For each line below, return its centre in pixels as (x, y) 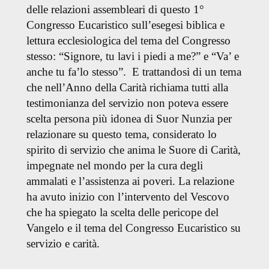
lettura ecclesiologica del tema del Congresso (128, 41)
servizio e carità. (132, 244)
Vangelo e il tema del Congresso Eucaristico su (133, 228)
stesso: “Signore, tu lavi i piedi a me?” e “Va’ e (132, 56)
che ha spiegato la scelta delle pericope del (122, 213)
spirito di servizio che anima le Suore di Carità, (133, 150)
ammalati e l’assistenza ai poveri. (102, 181)
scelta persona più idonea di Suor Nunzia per (129, 119)
